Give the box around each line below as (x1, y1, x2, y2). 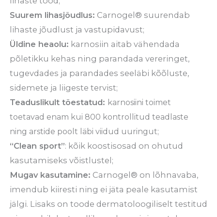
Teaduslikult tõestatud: (10, 97, 108, 107)
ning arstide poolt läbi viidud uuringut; (10, 126, 159, 136)
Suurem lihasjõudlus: (10, 10, 95, 20)
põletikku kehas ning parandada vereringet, (10, 53, 189, 63)
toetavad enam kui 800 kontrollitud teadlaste (10, 112, 188, 122)
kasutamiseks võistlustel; (10, 155, 113, 165)
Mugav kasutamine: (10, 170, 91, 180)
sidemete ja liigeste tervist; (10, 82, 118, 93)
